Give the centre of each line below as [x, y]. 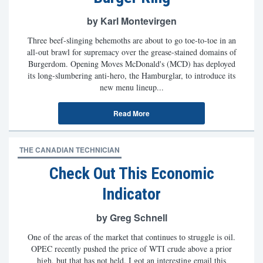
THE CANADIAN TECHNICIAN [70, 150]
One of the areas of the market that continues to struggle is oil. [131, 237]
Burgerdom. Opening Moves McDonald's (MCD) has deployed [131, 64]
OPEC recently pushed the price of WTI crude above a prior [131, 249]
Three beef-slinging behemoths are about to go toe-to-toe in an [131, 40]
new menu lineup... [131, 87]
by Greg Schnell [131, 218]
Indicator [131, 194]
